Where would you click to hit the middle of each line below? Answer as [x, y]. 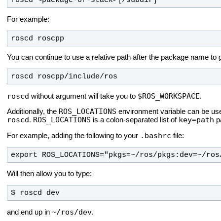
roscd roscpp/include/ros [64, 76]
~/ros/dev [72, 212]
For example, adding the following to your [74, 135]
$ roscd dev [35, 193]
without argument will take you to [83, 96]
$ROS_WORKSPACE [169, 96]
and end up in [29, 212]
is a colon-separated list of [135, 120]
